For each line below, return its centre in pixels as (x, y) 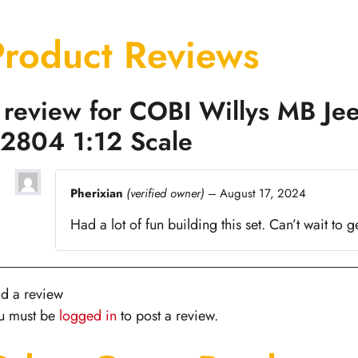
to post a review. (167, 315)
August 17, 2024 (263, 193)
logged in (88, 315)
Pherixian (98, 193)
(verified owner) (165, 193)
